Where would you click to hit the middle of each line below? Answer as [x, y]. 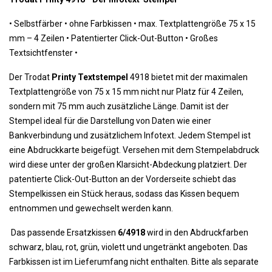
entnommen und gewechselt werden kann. [91, 208]
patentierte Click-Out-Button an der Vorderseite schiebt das [123, 179]
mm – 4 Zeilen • [39, 38]
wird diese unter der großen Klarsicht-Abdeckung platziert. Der [128, 165]
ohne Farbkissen [100, 24]
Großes [204, 38]
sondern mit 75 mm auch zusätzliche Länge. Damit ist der [119, 106]
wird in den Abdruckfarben [197, 233]
